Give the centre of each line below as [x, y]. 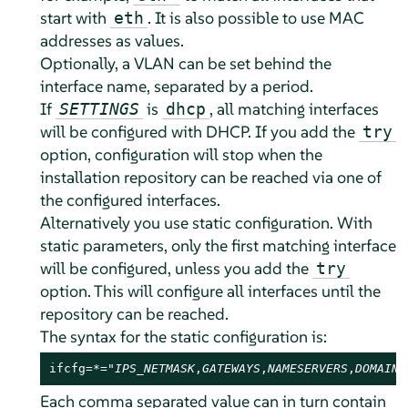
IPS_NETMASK [154, 369]
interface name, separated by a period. [176, 87]
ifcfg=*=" [82, 369]
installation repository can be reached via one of [210, 178]
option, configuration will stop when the [181, 155]
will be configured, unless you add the [176, 269]
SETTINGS [99, 109]
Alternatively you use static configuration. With [206, 223]
